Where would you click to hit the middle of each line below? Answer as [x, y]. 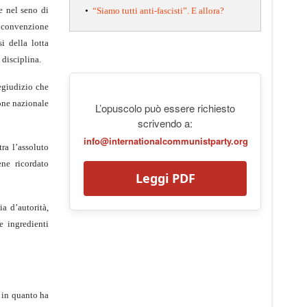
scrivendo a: [165, 123]
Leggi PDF [165, 178]
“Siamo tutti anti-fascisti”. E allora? [158, 10]
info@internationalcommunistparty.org [166, 140]
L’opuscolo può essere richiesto [165, 108]
